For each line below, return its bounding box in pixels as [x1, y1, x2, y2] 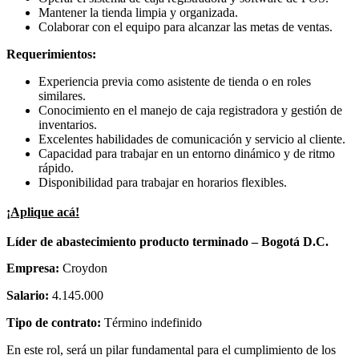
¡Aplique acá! [6, 205, 79, 220]
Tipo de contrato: [6, 316, 104, 330]
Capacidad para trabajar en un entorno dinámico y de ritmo [38, 147, 335, 161]
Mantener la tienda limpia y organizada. [38, 6, 238, 20]
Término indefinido [104, 316, 202, 330]
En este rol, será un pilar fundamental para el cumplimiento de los [6, 343, 336, 357]
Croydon [63, 261, 107, 276]
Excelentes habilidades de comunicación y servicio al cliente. [38, 132, 345, 147]
